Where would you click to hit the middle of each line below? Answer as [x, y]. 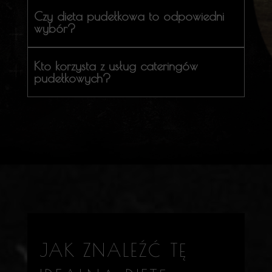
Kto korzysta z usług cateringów [116, 66]
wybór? [55, 28]
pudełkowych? [72, 78]
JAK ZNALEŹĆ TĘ [114, 250]
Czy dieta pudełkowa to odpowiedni [129, 16]
